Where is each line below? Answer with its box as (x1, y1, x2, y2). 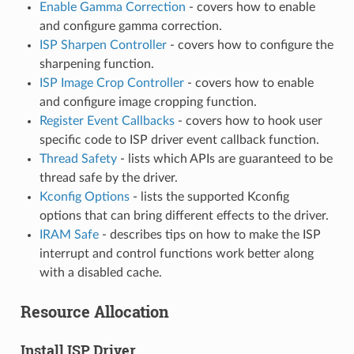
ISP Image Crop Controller (39, 77, 184, 90)
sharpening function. (39, 58, 154, 71)
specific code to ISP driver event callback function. (39, 134, 319, 147)
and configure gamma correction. (39, 20, 222, 33)
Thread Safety (39, 153, 117, 166)
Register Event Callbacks (39, 115, 175, 128)
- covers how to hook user (174, 115, 322, 128)
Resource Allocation (20, 301, 169, 322)
